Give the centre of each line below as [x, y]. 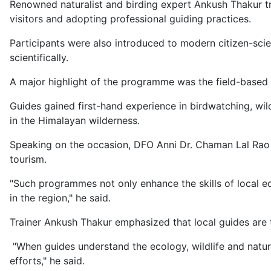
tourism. [28, 159]
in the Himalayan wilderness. [75, 121]
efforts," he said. [47, 261]
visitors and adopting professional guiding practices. [130, 19]
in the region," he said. [60, 198]
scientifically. [39, 58]
